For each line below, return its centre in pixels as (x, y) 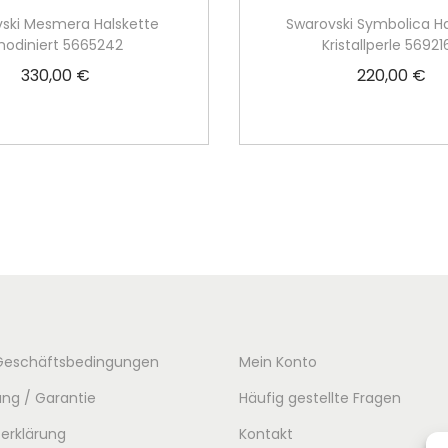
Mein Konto (278, 362)
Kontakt (266, 434)
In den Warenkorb (65, 106)
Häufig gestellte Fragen (320, 398)
